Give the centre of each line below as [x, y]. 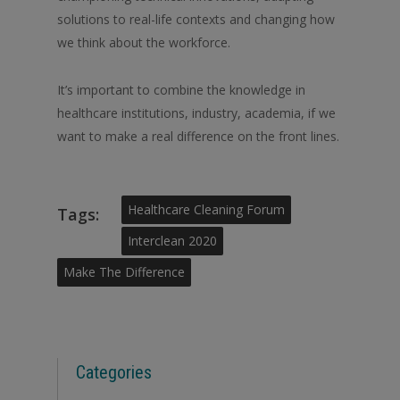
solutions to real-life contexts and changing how [196, 20]
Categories [114, 373]
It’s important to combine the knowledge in [181, 90]
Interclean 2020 [172, 241]
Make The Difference [124, 272]
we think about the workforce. [144, 43]
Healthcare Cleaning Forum [206, 210]
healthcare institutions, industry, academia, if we [196, 113]
